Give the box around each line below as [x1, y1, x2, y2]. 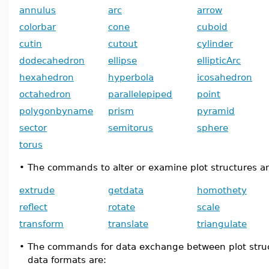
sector [19, 122, 47, 133]
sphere [197, 122, 228, 133]
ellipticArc [197, 55, 241, 65]
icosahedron [197, 72, 252, 82]
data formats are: [28, 255, 106, 265]
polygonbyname [19, 106, 93, 116]
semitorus [108, 122, 153, 133]
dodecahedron [19, 55, 85, 65]
